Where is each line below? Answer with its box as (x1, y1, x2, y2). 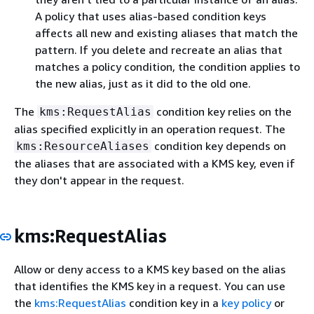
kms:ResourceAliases (16, 139, 149, 153)
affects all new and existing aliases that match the (35, 26, 298, 40)
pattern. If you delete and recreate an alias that (35, 43, 282, 57)
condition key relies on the (153, 104, 292, 118)
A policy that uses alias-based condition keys (35, 9, 266, 23)
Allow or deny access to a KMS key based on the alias (14, 261, 286, 276)
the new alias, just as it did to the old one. (35, 76, 251, 90)
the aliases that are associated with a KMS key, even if (14, 156, 295, 170)
